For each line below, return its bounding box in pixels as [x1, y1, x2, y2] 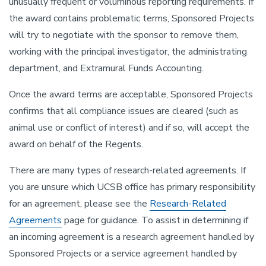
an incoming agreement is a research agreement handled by [9, 230, 254, 243]
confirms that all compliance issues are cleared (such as [9, 104, 239, 118]
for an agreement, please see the [9, 197, 150, 210]
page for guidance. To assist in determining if [62, 214, 248, 227]
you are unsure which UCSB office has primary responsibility [9, 180, 255, 194]
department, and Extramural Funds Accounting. [9, 62, 204, 75]
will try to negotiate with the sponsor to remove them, [9, 28, 239, 42]
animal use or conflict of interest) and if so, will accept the [9, 121, 249, 134]
